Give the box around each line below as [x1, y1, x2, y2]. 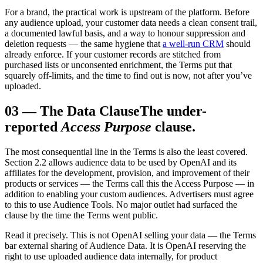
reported [5, 119, 58, 135]
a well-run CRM [163, 39, 224, 49]
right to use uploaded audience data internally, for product [5, 251, 217, 261]
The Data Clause [40, 103, 140, 119]
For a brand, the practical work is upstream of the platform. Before [5, 7, 249, 18]
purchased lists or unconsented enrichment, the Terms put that [5, 60, 232, 70]
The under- [140, 103, 207, 119]
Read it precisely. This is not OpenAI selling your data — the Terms [5, 230, 256, 240]
